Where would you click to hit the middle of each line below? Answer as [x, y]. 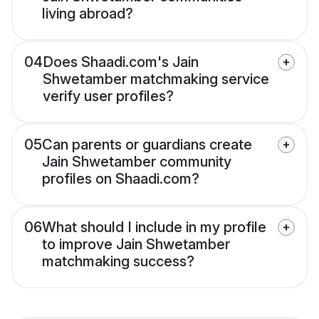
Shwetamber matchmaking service [156, 79]
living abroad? [88, 14]
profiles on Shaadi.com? [121, 179]
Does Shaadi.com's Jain [121, 62]
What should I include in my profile [154, 228]
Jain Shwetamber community [137, 162]
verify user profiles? [108, 96]
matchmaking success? [118, 262]
